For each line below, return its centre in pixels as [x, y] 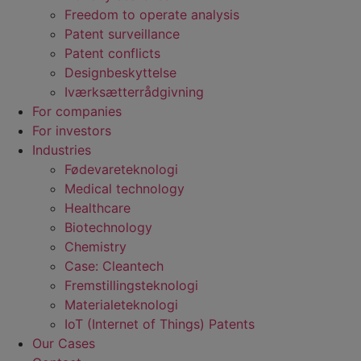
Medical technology [124, 188]
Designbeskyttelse [120, 72]
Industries [62, 149]
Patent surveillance [122, 33]
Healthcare [98, 207]
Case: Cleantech [114, 266]
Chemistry [95, 246]
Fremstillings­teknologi [131, 285]
